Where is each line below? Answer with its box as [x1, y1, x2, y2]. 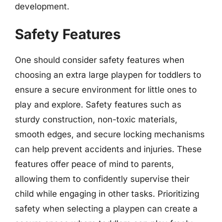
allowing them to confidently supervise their [15, 174, 189, 184]
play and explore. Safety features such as [15, 100, 181, 110]
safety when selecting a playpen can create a [15, 204, 198, 214]
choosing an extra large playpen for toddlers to [15, 70, 201, 80]
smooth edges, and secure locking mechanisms [15, 129, 205, 139]
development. [15, 1, 69, 11]
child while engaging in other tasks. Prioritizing [15, 189, 199, 199]
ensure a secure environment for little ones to [15, 85, 197, 95]
